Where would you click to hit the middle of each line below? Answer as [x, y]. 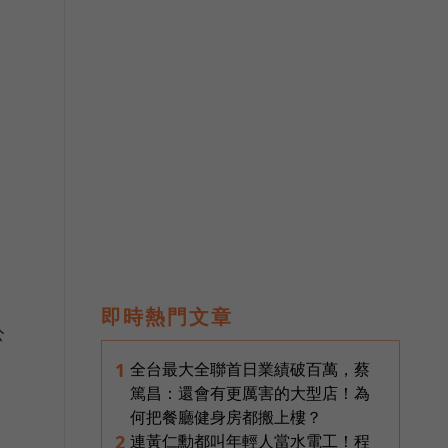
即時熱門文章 [167, 316]
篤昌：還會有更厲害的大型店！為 [250, 392]
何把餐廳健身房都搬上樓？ [226, 416]
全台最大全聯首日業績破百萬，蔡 [250, 368]
